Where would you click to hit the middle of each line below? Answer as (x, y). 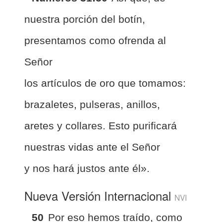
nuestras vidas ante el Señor (92, 147)
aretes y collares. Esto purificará (101, 125)
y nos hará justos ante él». (87, 168)
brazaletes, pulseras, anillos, (92, 104)
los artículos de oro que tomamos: (105, 83)
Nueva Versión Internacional (99, 195)
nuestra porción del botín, (85, 19)
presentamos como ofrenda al (95, 40)
